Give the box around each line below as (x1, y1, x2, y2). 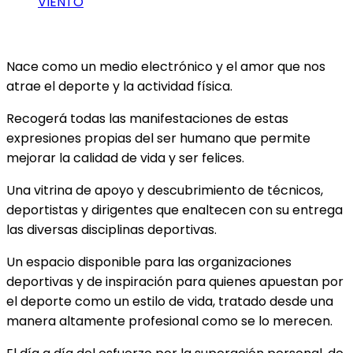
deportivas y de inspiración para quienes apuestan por (6, 272, 344, 291)
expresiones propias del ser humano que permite (6, 128, 310, 147)
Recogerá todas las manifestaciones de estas (6, 109, 288, 128)
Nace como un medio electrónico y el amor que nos (6, 57, 325, 76)
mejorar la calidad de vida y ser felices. (6, 148, 244, 167)
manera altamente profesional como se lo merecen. (6, 311, 333, 330)
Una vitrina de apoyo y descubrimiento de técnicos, (6, 180, 323, 199)
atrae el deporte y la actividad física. (6, 76, 232, 95)
